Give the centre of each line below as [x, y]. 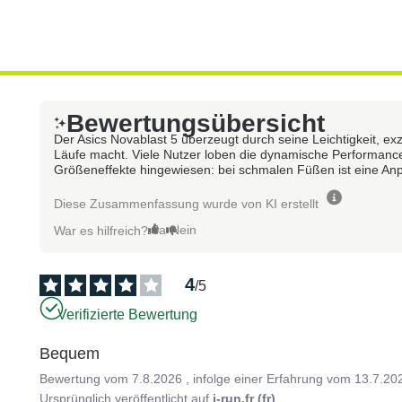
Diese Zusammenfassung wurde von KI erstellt [187, 203]
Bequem [70, 353]
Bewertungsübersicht [196, 123]
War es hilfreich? [101, 230]
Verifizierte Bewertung [128, 315]
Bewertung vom [86, 378]
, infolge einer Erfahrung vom [271, 378]
